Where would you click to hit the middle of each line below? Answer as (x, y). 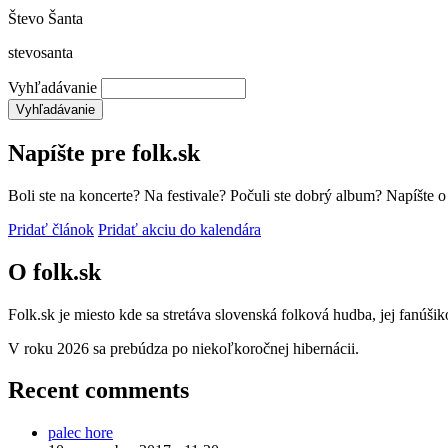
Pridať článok (51, 229)
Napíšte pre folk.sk (104, 152)
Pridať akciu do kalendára (179, 229)
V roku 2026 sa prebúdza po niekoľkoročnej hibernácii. (183, 348)
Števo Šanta (45, 18)
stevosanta (40, 52)
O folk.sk (54, 271)
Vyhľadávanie (52, 87)
